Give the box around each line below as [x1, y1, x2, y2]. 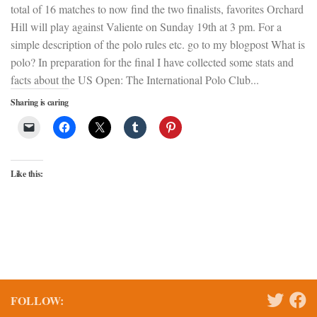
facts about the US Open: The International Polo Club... [11, 72, 259, 88]
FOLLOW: [11, 292, 64, 309]
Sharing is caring [11, 96, 69, 109]
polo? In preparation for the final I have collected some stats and [11, 54, 294, 70]
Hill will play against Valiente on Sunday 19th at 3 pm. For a [11, 19, 282, 35]
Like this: [11, 168, 43, 180]
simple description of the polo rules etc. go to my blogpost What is [11, 37, 305, 52]
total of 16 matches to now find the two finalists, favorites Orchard [11, 1, 304, 17]
